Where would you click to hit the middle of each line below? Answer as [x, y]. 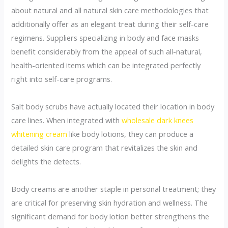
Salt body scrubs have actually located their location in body [113, 106]
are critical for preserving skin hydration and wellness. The [110, 202]
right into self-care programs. [62, 79]
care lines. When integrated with [67, 120]
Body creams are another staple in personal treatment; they [114, 189]
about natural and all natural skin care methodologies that [110, 10]
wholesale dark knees [158, 120]
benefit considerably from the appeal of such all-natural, [107, 51]
